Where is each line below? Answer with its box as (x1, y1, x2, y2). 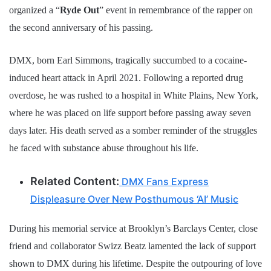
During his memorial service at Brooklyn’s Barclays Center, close (9, 223, 258, 234)
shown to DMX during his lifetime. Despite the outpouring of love (9, 258, 262, 269)
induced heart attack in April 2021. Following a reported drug (9, 73, 243, 83)
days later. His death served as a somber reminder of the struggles (9, 125, 257, 136)
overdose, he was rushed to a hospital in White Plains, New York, (9, 90, 258, 101)
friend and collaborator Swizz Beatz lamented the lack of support (9, 241, 256, 252)
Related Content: (30, 175, 119, 188)
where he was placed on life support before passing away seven (9, 108, 251, 119)
